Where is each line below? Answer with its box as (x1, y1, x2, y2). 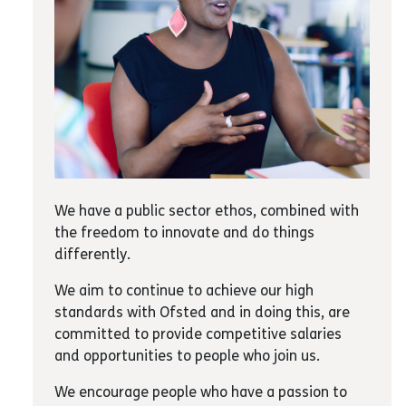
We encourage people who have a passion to (54, 383, 347, 401)
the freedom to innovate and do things (54, 224, 314, 242)
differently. (54, 246, 130, 264)
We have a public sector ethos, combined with (54, 202, 359, 220)
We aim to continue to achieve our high (54, 282, 314, 300)
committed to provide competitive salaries (54, 325, 342, 343)
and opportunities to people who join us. (54, 347, 320, 365)
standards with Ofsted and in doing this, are (54, 304, 350, 322)
